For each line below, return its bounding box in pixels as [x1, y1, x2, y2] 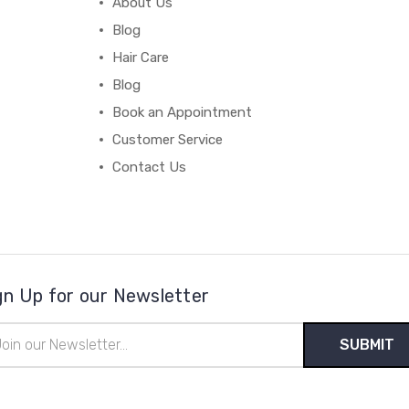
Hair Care [112, 48, 170, 66]
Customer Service [112, 131, 224, 148]
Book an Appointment [112, 103, 253, 121]
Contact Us [112, 158, 187, 175]
